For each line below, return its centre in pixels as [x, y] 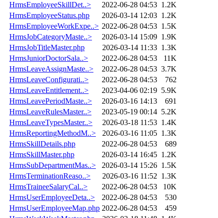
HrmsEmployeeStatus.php [49, 15]
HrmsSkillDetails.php [42, 144]
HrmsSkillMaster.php [42, 154]
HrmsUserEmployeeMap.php [54, 208]
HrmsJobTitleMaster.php [47, 47]
